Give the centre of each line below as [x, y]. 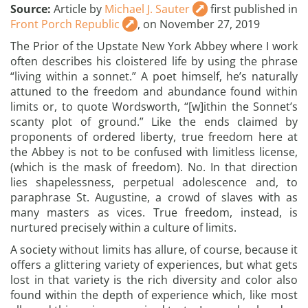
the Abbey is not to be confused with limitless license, [154, 152]
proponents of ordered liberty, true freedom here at [154, 137]
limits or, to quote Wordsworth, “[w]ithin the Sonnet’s [154, 107]
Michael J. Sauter [147, 9]
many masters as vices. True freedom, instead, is [154, 212]
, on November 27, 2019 [199, 24]
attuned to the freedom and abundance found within [154, 91]
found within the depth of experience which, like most [154, 295]
